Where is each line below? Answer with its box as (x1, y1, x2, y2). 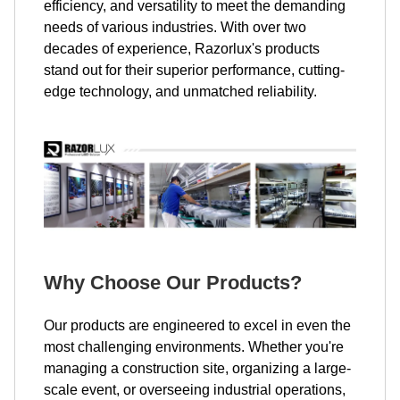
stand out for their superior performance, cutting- (44, 62, 345, 78)
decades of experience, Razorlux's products (44, 41, 320, 56)
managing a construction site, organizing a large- (44, 360, 351, 376)
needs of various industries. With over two (44, 20, 306, 35)
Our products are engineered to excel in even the (44, 317, 351, 333)
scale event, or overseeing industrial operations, (44, 381, 346, 397)
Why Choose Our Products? (44, 271, 302, 294)
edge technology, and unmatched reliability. (44, 84, 317, 99)
